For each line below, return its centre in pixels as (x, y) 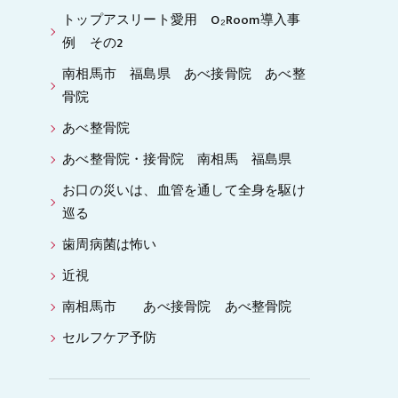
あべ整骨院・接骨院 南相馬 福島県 (177, 160)
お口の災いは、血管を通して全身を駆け (184, 191)
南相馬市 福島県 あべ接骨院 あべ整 (184, 75)
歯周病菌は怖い (110, 245)
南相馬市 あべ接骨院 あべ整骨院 (184, 307)
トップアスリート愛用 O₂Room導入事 (182, 20)
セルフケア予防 (110, 338)
